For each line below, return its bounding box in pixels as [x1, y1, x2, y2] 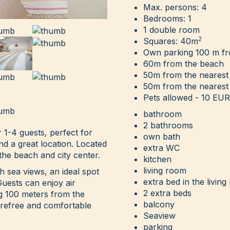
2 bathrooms [143, 120, 193, 131]
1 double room [143, 25, 200, 35]
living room [143, 165, 186, 176]
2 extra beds [143, 188, 191, 199]
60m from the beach [143, 59, 224, 69]
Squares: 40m [143, 36, 198, 47]
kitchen [143, 154, 171, 165]
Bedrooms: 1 [143, 13, 191, 24]
